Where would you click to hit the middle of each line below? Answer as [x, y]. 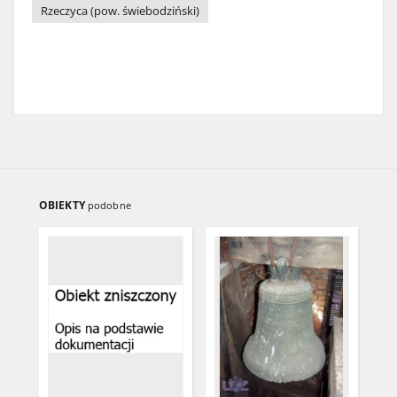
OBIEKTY [63, 205]
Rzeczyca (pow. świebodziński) [120, 11]
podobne [109, 205]
